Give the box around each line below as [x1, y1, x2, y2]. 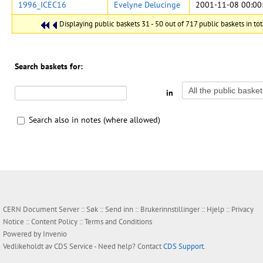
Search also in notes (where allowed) [29, 114, 160, 125]
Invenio [43, 229, 67, 239]
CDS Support [163, 241, 204, 251]
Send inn [105, 204, 133, 214]
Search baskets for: [15, 61, 83, 72]
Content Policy [31, 217, 77, 227]
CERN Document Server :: [3, 204, 86, 214]
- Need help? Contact [93, 241, 163, 251]
